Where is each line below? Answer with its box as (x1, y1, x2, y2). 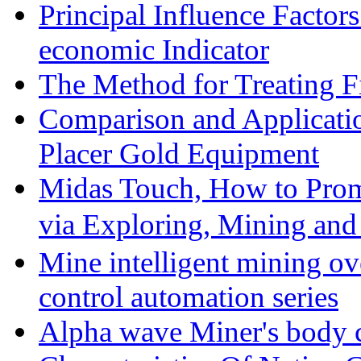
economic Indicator (39, 33, 269, 66)
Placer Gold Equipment (39, 137, 319, 170)
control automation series (39, 280, 338, 313)
